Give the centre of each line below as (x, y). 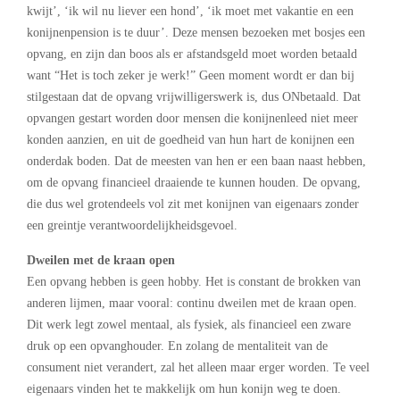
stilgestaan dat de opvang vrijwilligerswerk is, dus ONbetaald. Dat (194, 96)
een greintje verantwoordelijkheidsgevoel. (132, 225)
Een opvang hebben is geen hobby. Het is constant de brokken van (194, 281)
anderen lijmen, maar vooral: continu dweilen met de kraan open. (192, 303)
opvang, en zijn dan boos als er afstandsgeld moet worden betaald (192, 54)
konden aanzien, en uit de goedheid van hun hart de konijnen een (191, 139)
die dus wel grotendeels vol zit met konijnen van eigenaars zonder (193, 204)
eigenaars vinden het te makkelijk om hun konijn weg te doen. (184, 388)
